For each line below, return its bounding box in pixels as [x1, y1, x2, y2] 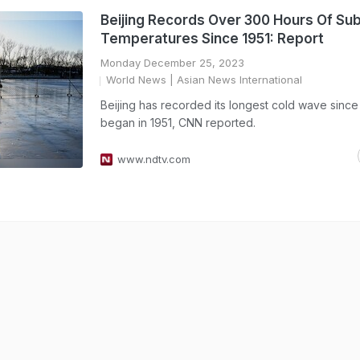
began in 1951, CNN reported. [100, 116, 256, 129]
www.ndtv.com [117, 153, 190, 166]
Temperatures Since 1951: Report [100, 31, 324, 47]
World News [106, 73, 166, 86]
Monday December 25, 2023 [100, 56, 244, 69]
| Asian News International [166, 73, 302, 86]
